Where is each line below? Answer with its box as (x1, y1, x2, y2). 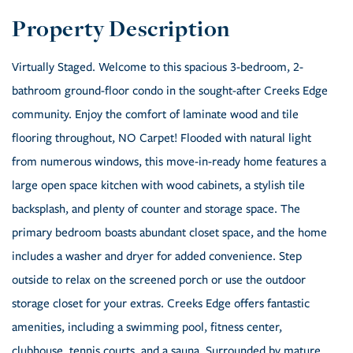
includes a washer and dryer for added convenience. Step (12, 249, 302, 264)
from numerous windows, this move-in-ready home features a (12, 154, 326, 169)
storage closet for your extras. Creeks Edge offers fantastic (12, 296, 310, 311)
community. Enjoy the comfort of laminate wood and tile (12, 107, 299, 122)
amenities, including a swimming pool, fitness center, (12, 320, 282, 335)
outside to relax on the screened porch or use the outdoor (12, 273, 306, 288)
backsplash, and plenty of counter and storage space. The (12, 202, 300, 217)
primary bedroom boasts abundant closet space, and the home (12, 225, 327, 240)
